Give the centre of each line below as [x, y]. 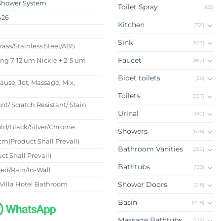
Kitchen [131, 25]
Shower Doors [143, 185]
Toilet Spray [138, 7]
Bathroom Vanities [150, 149]
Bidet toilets [139, 78]
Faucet [130, 60]
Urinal [128, 114]
